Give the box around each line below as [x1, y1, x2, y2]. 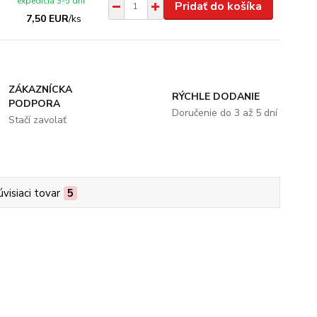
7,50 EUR [26, 11, 69, 25]
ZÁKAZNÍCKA [8, 82, 73, 96]
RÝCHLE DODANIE [171, 89, 260, 103]
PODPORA [8, 96, 61, 110]
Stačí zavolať [8, 113, 67, 127]
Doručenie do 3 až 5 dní [171, 105, 277, 120]
